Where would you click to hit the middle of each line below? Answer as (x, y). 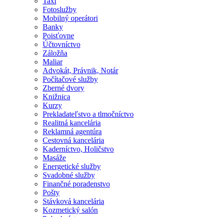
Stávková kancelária (73, 201)
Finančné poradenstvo (76, 184)
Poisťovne (58, 36)
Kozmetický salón (70, 210)
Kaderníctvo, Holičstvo (78, 149)
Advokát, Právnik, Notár (80, 71)
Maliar (53, 62)
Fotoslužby (60, 10)
